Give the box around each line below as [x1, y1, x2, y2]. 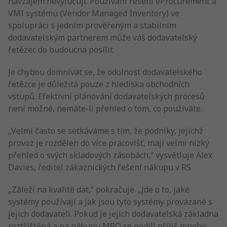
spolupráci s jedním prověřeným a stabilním [8, 20, 176, 31]
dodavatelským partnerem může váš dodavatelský [8, 32, 197, 43]
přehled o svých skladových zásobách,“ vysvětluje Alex [8, 149, 212, 161]
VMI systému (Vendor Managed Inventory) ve [8, 8, 179, 19]
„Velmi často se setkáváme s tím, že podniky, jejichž [8, 125, 203, 136]
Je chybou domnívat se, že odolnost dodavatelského [8, 66, 202, 78]
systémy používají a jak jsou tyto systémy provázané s [8, 196, 212, 207]
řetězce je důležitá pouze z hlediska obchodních [8, 79, 190, 90]
